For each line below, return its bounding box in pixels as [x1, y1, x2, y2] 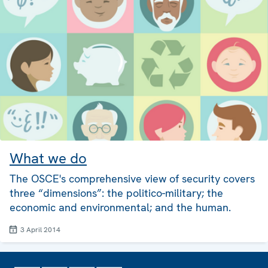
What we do [10, 148, 87, 167]
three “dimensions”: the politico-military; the [10, 185, 223, 200]
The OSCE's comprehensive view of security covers [10, 171, 255, 185]
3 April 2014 [20, 224, 60, 234]
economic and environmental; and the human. [10, 200, 231, 214]
